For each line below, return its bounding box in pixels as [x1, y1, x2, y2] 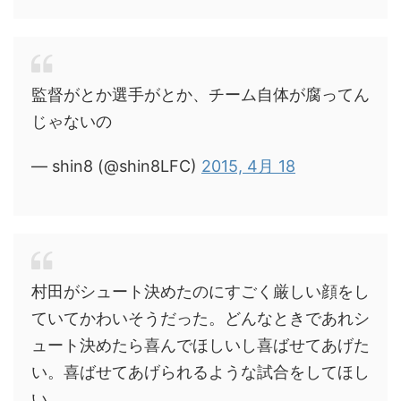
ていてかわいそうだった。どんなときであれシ [31, 308, 370, 328]
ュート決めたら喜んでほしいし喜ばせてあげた [31, 335, 370, 354]
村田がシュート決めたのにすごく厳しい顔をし [31, 281, 370, 301]
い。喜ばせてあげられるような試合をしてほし [31, 362, 370, 381]
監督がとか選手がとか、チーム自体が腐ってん [31, 84, 370, 104]
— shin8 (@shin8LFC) [31, 156, 201, 175]
